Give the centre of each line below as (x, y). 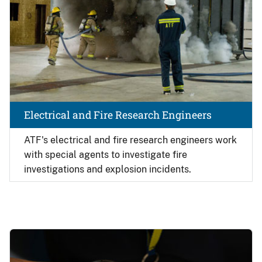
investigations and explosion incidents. (108, 169)
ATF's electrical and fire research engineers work (130, 140)
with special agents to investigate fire (106, 154)
